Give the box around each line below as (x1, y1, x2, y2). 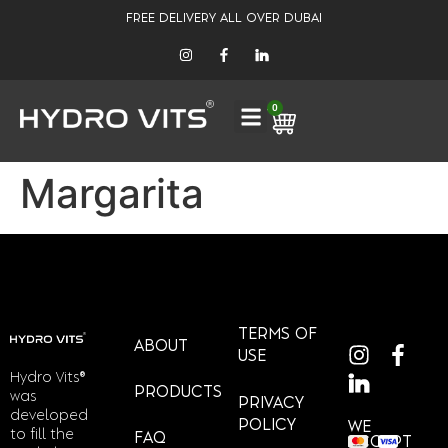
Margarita (20, 169, 204, 218)
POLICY (237, 418, 296, 433)
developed (10, 409, 88, 422)
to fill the (10, 428, 74, 441)
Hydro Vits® (10, 371, 85, 384)
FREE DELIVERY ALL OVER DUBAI (126, 12, 322, 24)
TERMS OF (237, 327, 317, 342)
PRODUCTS (133, 385, 222, 400)
